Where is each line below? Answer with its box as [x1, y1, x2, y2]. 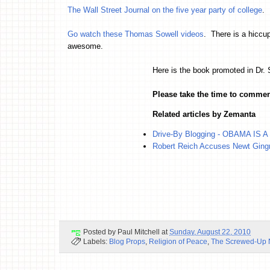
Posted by [83, 228, 118, 236]
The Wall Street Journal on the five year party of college [67, 5, 262, 14]
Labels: [83, 237, 109, 246]
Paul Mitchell [118, 228, 160, 236]
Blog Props [109, 237, 145, 246]
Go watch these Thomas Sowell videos [67, 29, 204, 39]
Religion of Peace [149, 237, 207, 246]
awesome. [67, 41, 103, 51]
